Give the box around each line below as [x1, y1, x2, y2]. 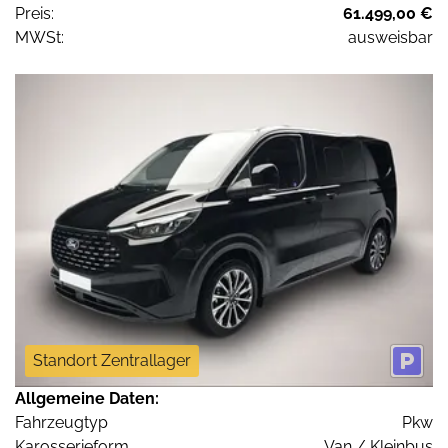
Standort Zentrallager [33, 351, 191, 371]
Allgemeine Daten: [15, 389, 159, 409]
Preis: [15, 3, 54, 23]
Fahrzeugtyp [15, 413, 108, 433]
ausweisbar [348, 27, 433, 47]
